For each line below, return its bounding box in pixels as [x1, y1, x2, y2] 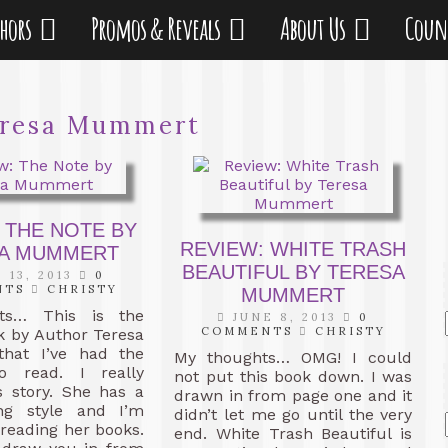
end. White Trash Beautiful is [174, 424, 413, 443]
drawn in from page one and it [174, 386, 413, 405]
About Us [279, 10, 353, 47]
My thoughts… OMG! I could [174, 348, 413, 367]
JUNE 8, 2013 [227, 310, 344, 324]
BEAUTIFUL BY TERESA [181, 261, 405, 283]
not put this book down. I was [174, 367, 413, 386]
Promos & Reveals [90, 10, 228, 47]
